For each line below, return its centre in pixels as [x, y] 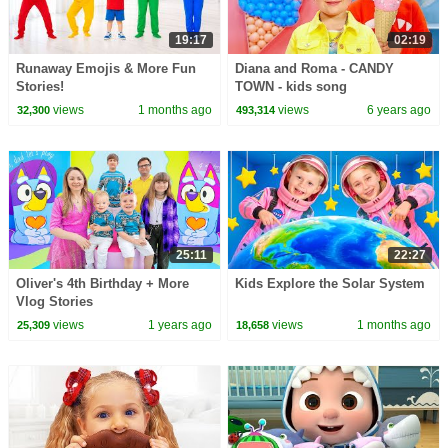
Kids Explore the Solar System [330, 284]
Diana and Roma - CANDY [315, 69]
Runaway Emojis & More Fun [105, 69]
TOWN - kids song [291, 87]
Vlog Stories [54, 302]
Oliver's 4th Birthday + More [102, 284]
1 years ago [179, 324]
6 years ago [399, 109]
